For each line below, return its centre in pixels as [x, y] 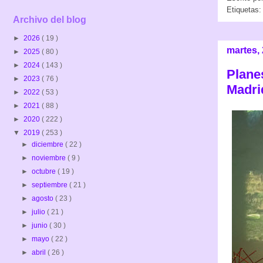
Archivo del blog [50, 19]
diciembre [49, 144]
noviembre [50, 158]
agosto [44, 198]
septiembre [51, 185]
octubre [45, 171]
